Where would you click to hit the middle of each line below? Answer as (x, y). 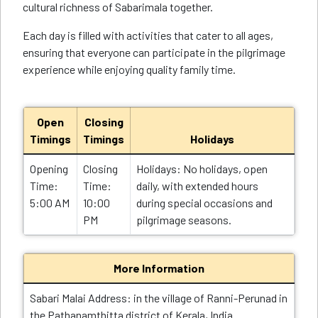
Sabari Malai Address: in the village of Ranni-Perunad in (159, 298)
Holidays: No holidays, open (202, 169)
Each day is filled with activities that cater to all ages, (148, 35)
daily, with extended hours (197, 186)
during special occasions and (204, 203)
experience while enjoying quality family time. (129, 69)
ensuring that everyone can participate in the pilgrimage (154, 52)
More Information (159, 268)
